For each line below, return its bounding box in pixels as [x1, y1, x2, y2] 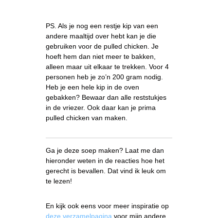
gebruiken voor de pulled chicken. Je [46, 42, 159, 51]
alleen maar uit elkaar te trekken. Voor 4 [46, 63, 169, 71]
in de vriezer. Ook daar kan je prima [46, 104, 156, 112]
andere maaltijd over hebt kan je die [46, 32, 157, 40]
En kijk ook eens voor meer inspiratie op [46, 202, 169, 210]
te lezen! [46, 177, 73, 185]
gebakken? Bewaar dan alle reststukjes [46, 93, 167, 102]
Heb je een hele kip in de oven [46, 83, 140, 91]
